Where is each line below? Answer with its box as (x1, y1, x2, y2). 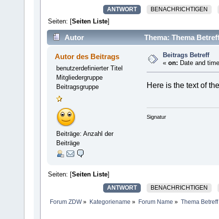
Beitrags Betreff (162, 51, 209, 59)
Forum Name (138, 198, 174, 206)
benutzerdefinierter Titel (56, 65, 123, 72)
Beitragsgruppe (56, 83, 99, 91)
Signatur (147, 114, 167, 120)
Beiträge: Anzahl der (56, 130, 113, 138)
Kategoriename (89, 198, 131, 206)
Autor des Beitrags (55, 52, 120, 61)
